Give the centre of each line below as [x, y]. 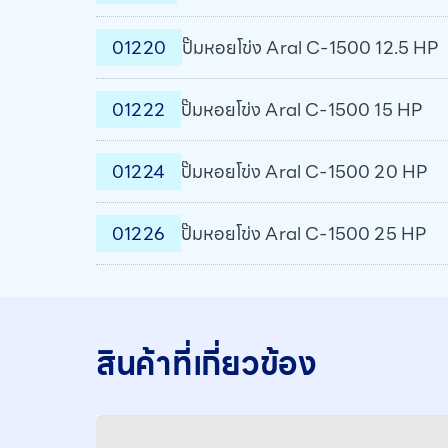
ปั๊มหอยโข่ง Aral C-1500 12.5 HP [310, 47]
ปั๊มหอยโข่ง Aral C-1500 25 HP [303, 233]
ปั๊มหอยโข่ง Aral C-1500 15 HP [301, 109]
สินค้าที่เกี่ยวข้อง [206, 363]
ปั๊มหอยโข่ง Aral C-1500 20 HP [304, 171]
